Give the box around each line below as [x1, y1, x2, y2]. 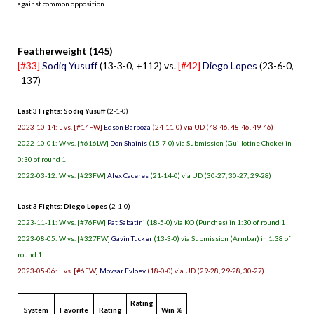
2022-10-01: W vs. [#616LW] [18, 138, 110, 147]
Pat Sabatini [107, 217, 145, 226]
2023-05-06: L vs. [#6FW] [18, 266, 100, 275]
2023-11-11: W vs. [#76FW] [18, 217, 107, 226]
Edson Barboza [104, 122, 151, 131]
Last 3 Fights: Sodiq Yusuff [18, 106, 105, 115]
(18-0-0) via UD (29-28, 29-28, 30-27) [146, 266, 264, 275]
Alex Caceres [107, 170, 149, 179]
